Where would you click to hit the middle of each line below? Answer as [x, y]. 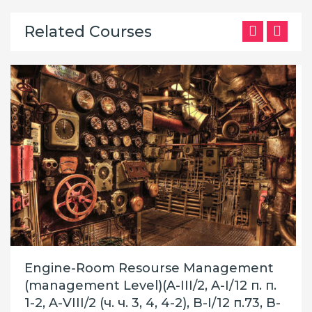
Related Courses [88, 32]
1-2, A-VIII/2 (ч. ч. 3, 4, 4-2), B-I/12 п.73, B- [153, 303]
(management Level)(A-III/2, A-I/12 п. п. [150, 286]
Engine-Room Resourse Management [149, 268]
